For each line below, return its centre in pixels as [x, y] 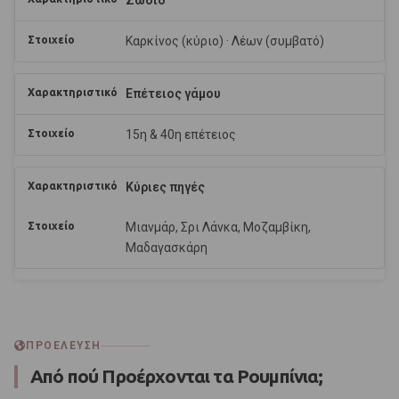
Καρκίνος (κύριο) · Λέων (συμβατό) [225, 41]
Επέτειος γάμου [173, 94]
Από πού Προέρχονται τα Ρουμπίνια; [177, 377]
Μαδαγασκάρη [167, 248]
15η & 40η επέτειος [181, 135]
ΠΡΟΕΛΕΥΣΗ [64, 346]
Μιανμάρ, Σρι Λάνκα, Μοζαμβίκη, [218, 228]
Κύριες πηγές [165, 187]
